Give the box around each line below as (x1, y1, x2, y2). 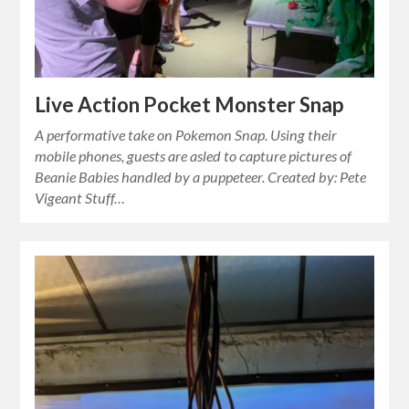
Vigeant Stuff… (35, 189, 126, 207)
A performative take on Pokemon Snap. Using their (35, 126, 338, 144)
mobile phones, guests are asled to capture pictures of (35, 147, 352, 165)
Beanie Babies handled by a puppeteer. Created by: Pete (35, 168, 367, 186)
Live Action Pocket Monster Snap (35, 92, 344, 118)
